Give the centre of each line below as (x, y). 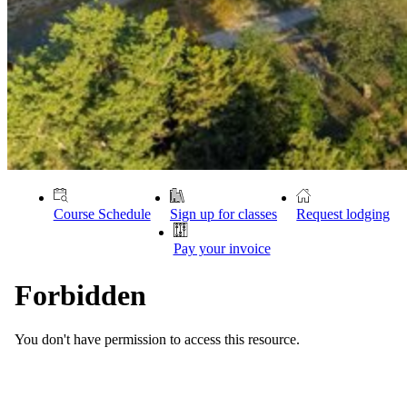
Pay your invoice (222, 248)
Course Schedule (102, 213)
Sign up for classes (223, 213)
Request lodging (343, 213)
